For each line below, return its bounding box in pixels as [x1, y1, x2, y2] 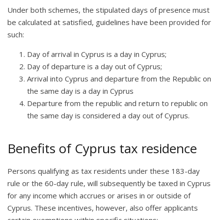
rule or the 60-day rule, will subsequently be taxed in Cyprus [7, 178, 211, 188]
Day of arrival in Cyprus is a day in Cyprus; [27, 49, 168, 59]
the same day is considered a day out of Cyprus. [27, 110, 190, 120]
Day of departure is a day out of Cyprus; [27, 61, 164, 71]
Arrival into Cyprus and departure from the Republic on [27, 73, 211, 83]
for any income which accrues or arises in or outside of [7, 190, 191, 200]
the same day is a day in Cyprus [27, 85, 136, 96]
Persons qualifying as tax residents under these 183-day [7, 165, 200, 176]
